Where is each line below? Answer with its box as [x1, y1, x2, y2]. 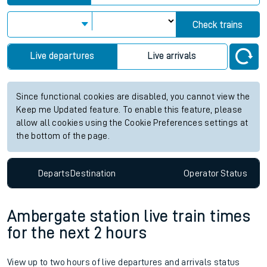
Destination [70, 168, 116, 178]
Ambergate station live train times [7, 208, 250, 225]
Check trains [193, 20, 243, 30]
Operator [183, 168, 219, 178]
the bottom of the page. [16, 132, 110, 141]
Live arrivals [148, 51, 197, 61]
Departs [38, 168, 70, 178]
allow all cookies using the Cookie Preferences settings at [16, 119, 249, 128]
